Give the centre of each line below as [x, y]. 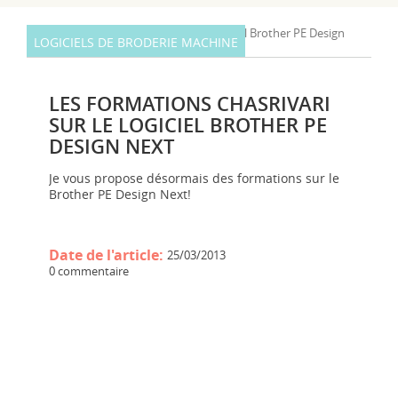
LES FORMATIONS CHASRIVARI [190, 104]
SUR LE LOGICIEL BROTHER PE [188, 125]
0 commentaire [89, 271]
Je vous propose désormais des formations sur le [194, 178]
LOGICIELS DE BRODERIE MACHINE [136, 42]
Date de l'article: [108, 255]
